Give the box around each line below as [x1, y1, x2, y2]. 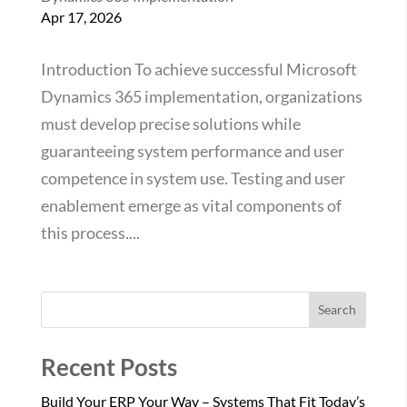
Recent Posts [40, 352, 177, 382]
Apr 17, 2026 [40, 7, 122, 25]
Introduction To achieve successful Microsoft [40, 58, 357, 79]
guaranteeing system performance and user [40, 140, 344, 161]
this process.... [40, 222, 140, 243]
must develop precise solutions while [40, 113, 301, 134]
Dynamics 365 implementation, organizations [40, 85, 362, 106]
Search [318, 302, 357, 318]
